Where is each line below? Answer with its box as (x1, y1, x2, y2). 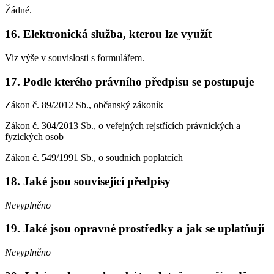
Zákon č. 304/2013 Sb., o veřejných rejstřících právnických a (5, 120, 240, 131)
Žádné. (5, 5, 32, 16)
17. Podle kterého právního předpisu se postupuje (5, 75, 254, 88)
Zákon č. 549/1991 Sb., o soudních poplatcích (5, 152, 183, 163)
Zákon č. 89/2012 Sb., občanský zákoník (5, 100, 163, 111)
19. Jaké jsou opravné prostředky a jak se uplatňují (5, 222, 264, 235)
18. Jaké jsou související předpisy (5, 175, 171, 188)
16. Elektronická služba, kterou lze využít (5, 28, 212, 41)
